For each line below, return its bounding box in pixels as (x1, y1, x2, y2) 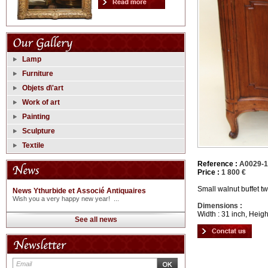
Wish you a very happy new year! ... (13, 195, 119, 202)
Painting (22, 112, 50, 121)
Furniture (22, 69, 53, 78)
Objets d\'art (22, 84, 63, 92)
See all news (74, 215, 117, 224)
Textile (22, 141, 44, 150)
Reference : (197, 160, 237, 169)
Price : (197, 168, 220, 177)
